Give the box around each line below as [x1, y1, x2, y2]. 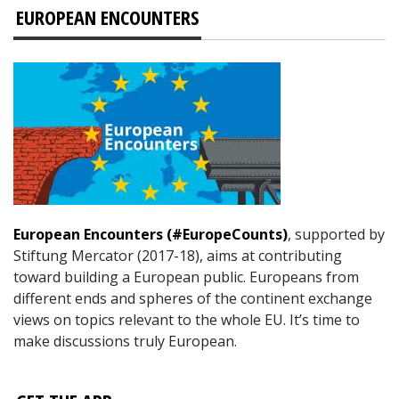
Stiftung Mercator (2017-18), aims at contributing [13, 245, 342, 265]
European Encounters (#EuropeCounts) [13, 224, 288, 244]
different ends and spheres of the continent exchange [13, 288, 372, 308]
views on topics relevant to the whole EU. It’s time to [13, 309, 360, 330]
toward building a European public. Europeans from [13, 266, 359, 287]
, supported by [288, 224, 385, 244]
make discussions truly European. [13, 330, 237, 351]
